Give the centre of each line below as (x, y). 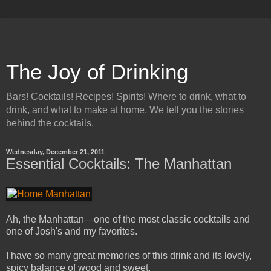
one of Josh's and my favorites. (72, 231)
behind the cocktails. (50, 123)
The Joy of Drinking (97, 72)
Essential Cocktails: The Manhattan (119, 164)
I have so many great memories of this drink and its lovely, (129, 255)
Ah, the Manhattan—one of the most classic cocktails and (128, 219)
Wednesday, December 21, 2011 (55, 152)
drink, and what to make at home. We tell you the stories (125, 110)
